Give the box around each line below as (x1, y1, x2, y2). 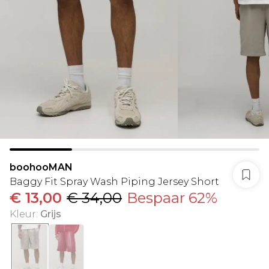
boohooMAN (10, 162, 73, 173)
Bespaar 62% (127, 189, 217, 207)
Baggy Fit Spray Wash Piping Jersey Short (10, 176, 219, 187)
